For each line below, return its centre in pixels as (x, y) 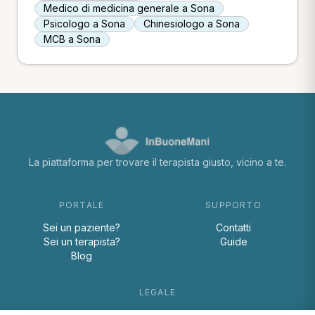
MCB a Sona (72, 39)
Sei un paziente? (82, 227)
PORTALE (82, 205)
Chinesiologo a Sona (192, 24)
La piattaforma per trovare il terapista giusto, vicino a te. (157, 162)
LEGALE (157, 292)
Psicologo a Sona (84, 24)
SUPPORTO (233, 205)
